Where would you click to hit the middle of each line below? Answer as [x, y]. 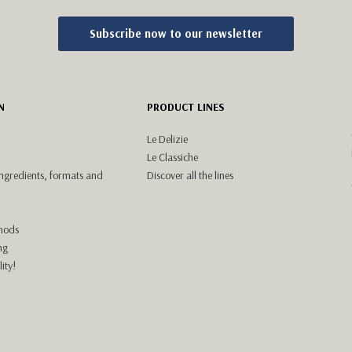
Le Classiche [173, 157]
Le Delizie [168, 139]
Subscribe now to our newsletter [176, 33]
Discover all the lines [191, 175]
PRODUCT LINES [186, 106]
